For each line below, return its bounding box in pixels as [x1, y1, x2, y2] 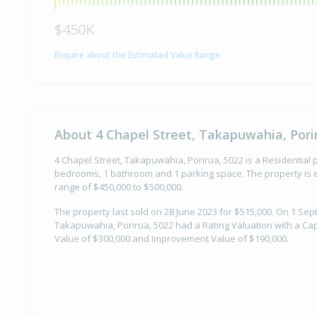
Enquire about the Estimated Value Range [54, 48, 220, 61]
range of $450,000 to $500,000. [54, 180, 183, 194]
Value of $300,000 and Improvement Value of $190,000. [54, 232, 289, 246]
